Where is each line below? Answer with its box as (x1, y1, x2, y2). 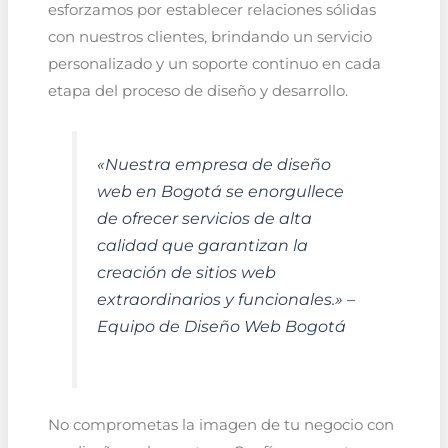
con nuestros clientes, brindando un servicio (47, 28, 372, 47)
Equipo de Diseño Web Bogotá (96, 315, 346, 336)
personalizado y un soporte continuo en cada (47, 55, 381, 74)
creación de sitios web (96, 261, 276, 282)
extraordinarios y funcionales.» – (96, 288, 355, 309)
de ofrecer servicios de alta (96, 207, 312, 228)
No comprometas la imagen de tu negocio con (47, 415, 394, 434)
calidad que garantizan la (96, 234, 308, 255)
